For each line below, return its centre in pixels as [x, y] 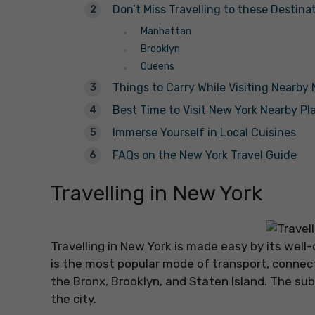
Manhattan [166, 32]
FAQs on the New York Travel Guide [205, 155]
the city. [73, 299]
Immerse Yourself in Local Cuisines [204, 133]
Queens [157, 67]
